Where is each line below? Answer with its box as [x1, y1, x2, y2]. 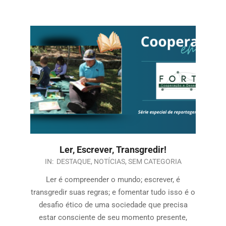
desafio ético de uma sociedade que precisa [38, 200, 188, 209]
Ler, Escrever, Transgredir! [60, 144, 166, 155]
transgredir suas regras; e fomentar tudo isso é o [31, 187, 195, 197]
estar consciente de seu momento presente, [39, 212, 187, 222]
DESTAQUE [56, 157, 91, 165]
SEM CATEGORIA [128, 157, 182, 165]
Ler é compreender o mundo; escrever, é [46, 175, 180, 184]
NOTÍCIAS [93, 157, 125, 165]
